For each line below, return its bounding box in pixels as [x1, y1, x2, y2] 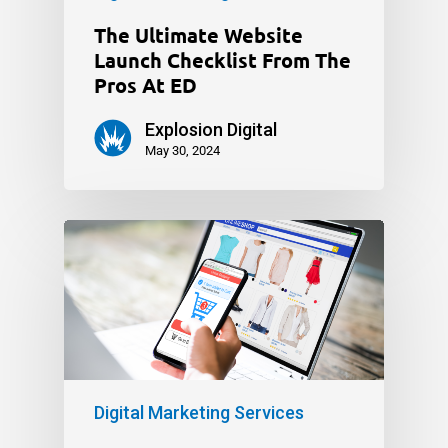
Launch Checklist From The [94, 46, 351, 73]
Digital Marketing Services [94, 401, 304, 423]
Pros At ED [94, 71, 197, 98]
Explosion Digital [145, 118, 277, 140]
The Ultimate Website [94, 21, 303, 48]
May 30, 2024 [145, 142, 220, 158]
